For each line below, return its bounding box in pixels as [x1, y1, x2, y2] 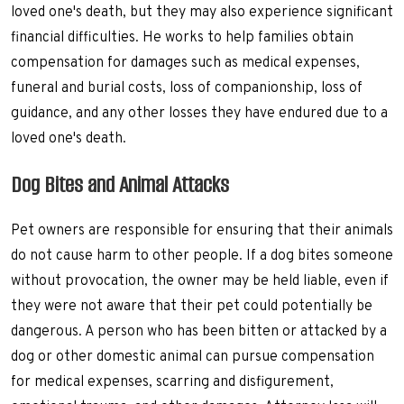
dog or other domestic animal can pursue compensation [11, 348, 374, 367]
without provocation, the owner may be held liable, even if [11, 272, 389, 291]
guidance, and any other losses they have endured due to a [11, 105, 388, 124]
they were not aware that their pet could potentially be [11, 298, 372, 317]
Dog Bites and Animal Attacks [11, 170, 229, 200]
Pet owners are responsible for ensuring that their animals [11, 222, 393, 241]
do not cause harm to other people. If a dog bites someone [11, 247, 393, 266]
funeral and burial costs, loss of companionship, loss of [11, 79, 363, 98]
